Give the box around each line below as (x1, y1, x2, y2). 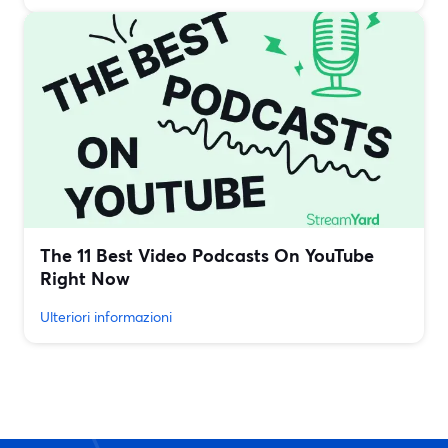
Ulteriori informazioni (40, 307, 172, 327)
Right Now (40, 266, 130, 291)
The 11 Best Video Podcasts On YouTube (40, 243, 374, 268)
